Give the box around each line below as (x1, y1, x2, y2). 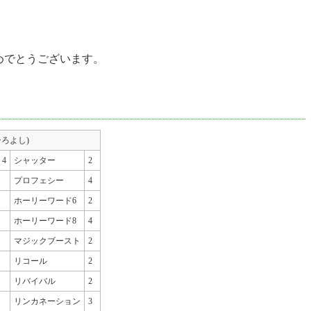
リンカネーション (14, 296, 81, 307)
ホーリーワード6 (14, 196, 76, 206)
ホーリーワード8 (14, 216, 76, 226)
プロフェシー (14, 176, 64, 186)
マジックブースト (14, 236, 81, 246)
